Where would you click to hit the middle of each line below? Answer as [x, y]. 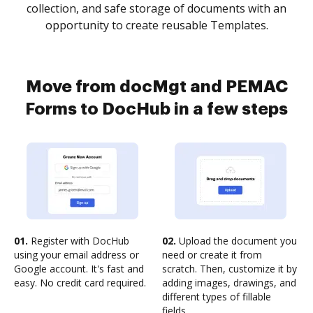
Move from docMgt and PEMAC [156, 87]
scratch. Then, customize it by [230, 269]
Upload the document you [236, 241]
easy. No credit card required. [80, 283]
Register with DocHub [79, 241]
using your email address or [77, 255]
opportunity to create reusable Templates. [156, 25]
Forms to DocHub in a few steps [156, 109]
